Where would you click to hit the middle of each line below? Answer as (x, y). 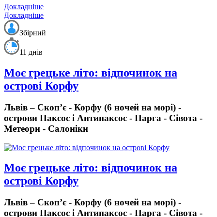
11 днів (31, 52)
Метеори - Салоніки (46, 128)
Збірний (33, 32)
